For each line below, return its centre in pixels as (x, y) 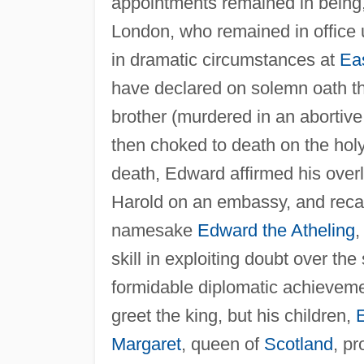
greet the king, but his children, (233, 315)
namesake (154, 230)
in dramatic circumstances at (225, 59)
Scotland (298, 344)
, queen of (222, 344)
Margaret (146, 344)
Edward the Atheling (276, 230)
